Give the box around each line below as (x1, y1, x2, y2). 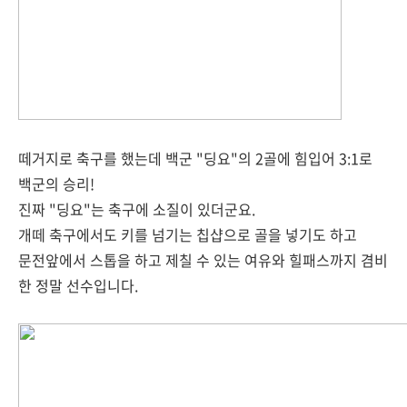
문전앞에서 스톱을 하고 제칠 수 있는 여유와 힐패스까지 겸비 (18, 249, 388, 271)
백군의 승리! (18, 173, 94, 194)
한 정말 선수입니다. (18, 274, 138, 296)
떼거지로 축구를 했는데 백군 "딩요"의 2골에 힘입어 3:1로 (18, 147, 372, 169)
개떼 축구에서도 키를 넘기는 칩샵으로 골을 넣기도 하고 (18, 223, 357, 245)
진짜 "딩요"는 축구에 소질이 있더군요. (18, 198, 255, 220)
